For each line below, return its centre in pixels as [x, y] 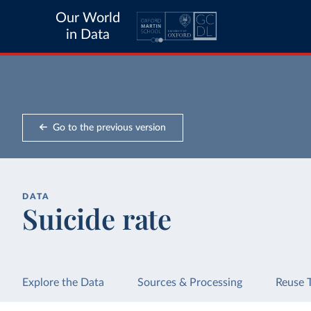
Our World [88, 18]
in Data [88, 35]
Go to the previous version [109, 127]
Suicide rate [97, 218]
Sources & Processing [190, 283]
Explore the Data [64, 283]
